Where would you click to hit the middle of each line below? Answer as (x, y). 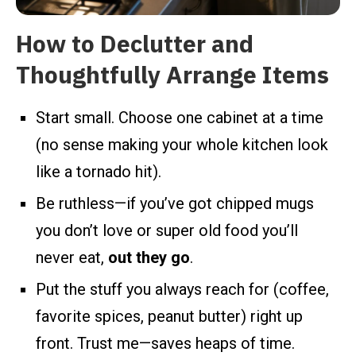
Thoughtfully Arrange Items (172, 75)
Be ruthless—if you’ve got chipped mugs (175, 203)
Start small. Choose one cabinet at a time (180, 117)
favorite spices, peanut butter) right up (169, 316)
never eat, (72, 257)
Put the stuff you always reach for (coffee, (182, 289)
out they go (149, 257)
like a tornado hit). (99, 171)
